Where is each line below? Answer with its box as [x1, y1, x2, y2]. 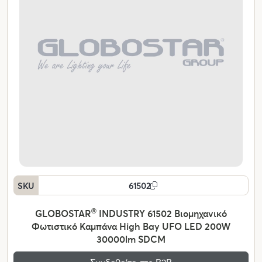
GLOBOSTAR [35, 207, 91, 220]
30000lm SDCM [96, 233, 166, 246]
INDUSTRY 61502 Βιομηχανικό [96, 207, 227, 220]
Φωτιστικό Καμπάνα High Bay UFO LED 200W [31, 220, 231, 233]
